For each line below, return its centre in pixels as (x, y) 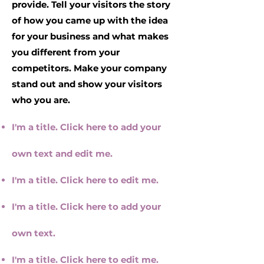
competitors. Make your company (89, 68)
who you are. (41, 100)
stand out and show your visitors (87, 84)
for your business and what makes (90, 36)
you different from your (66, 52)
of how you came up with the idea (90, 20)
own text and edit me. (62, 154)
